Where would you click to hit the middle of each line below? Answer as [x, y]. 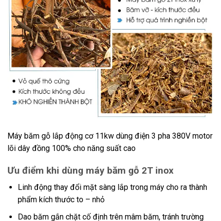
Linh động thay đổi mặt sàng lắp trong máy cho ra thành [112, 187]
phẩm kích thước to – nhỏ [61, 200]
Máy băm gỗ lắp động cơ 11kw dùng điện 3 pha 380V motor [110, 136]
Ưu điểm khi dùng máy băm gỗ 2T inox [91, 170]
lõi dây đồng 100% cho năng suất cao [72, 148]
